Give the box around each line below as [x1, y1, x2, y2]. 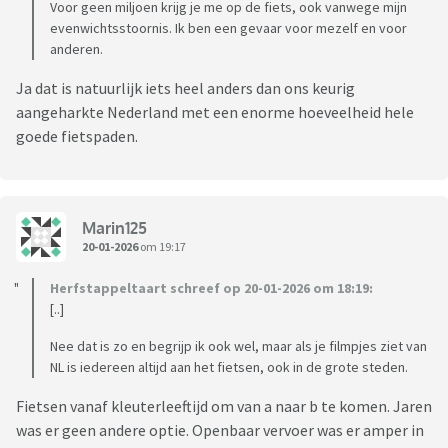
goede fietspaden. [16, 126, 138, 147]
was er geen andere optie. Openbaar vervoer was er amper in [16, 420, 424, 441]
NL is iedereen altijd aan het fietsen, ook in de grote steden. [50, 358, 408, 377]
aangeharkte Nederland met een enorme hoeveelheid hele [16, 102, 414, 123]
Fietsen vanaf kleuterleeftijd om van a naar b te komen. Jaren [16, 396, 432, 417]
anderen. [50, 40, 103, 59]
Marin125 [82, 217, 147, 238]
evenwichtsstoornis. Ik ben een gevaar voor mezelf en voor [50, 19, 407, 38]
